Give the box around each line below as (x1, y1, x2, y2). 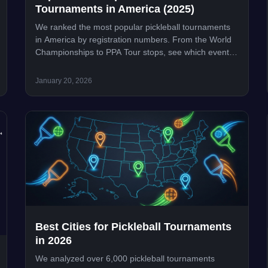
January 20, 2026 (35, 77, 93, 86)
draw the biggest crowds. (35, 60, 130, 70)
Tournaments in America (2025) (35, 3, 195, 16)
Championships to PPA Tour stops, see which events (35, 47, 234, 57)
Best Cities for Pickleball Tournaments (35, 220, 232, 233)
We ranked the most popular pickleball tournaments (35, 22, 231, 32)
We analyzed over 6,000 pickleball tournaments (35, 253, 215, 263)
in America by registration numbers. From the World (35, 35, 232, 45)
